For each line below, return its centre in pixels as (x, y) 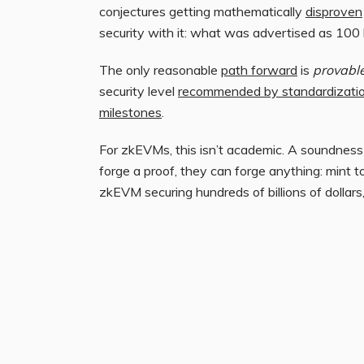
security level (139, 91)
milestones (130, 112)
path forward (259, 69)
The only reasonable (160, 69)
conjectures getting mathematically (202, 11)
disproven (334, 11)
